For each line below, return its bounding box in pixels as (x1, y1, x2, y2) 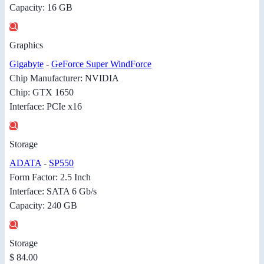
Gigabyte (9, 59, 44, 70)
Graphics (9, 40, 43, 51)
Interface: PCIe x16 (9, 101, 82, 112)
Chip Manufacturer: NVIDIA (9, 73, 119, 84)
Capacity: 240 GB (9, 200, 77, 211)
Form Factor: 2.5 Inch (9, 172, 91, 183)
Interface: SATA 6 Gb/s (9, 186, 97, 197)
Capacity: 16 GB (9, 2, 72, 13)
